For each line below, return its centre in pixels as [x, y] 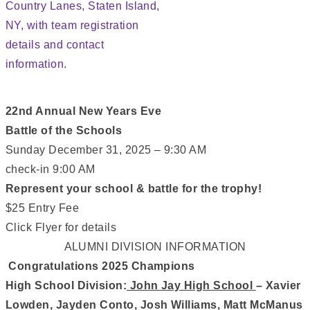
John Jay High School [191, 285]
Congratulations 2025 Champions [102, 266]
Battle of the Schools [64, 130]
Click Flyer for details [61, 227]
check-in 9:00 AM [51, 169]
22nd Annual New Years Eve [83, 111]
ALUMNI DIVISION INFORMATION [155, 247]
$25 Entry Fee [43, 208]
